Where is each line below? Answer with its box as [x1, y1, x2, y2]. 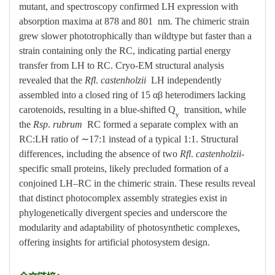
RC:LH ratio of [19, 134, 81, 144]
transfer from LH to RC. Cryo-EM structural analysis [19, 60, 224, 71]
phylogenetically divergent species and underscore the [19, 207, 227, 218]
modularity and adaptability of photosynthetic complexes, [19, 222, 240, 233]
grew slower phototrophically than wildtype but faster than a [19, 31, 252, 41]
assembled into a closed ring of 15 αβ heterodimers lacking [19, 90, 246, 100]
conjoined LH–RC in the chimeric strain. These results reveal [19, 178, 255, 188]
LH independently [146, 75, 222, 85]
